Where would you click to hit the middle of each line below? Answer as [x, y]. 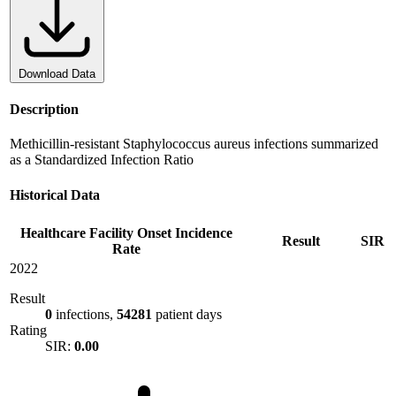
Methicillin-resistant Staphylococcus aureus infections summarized [194, 144]
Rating [28, 330]
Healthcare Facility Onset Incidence [126, 232]
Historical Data [55, 194]
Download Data [57, 73]
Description [44, 110]
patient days [189, 314]
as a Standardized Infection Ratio [102, 160]
